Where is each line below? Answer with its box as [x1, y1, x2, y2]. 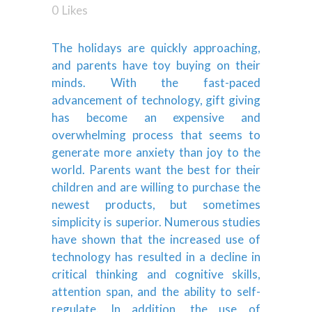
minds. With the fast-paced [52, 75, 260, 90]
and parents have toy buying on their [52, 57, 260, 72]
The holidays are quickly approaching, [52, 40, 260, 55]
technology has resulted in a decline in [52, 249, 260, 264]
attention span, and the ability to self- [52, 283, 260, 299]
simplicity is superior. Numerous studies [52, 214, 260, 229]
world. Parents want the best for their [52, 162, 260, 177]
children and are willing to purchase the [52, 179, 260, 194]
